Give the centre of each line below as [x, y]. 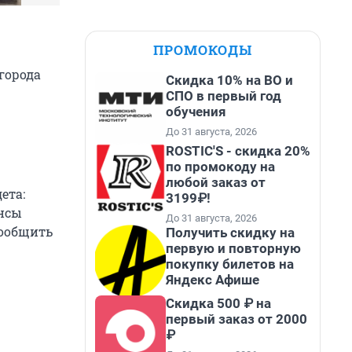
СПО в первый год [224, 96]
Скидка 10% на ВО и [229, 80]
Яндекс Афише [213, 280]
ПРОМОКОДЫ [203, 50]
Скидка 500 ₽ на [218, 303]
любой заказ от [216, 182]
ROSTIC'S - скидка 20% [238, 151]
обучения [196, 112]
